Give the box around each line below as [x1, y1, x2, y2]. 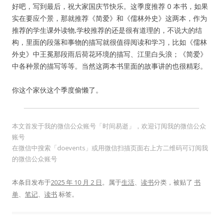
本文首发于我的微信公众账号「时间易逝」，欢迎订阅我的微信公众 [12, 121, 206, 130]
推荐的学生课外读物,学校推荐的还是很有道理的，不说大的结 [12, 25, 202, 35]
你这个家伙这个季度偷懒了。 [12, 85, 103, 95]
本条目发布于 [12, 178, 51, 187]
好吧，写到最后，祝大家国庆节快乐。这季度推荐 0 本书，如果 [12, 1, 208, 11]
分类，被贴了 [154, 178, 194, 187]
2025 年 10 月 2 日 [51, 178, 102, 187]
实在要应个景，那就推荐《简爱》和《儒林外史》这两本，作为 [12, 13, 207, 23]
